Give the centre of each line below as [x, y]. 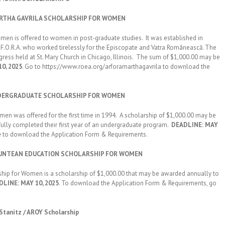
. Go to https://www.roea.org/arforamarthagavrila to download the [116, 67]
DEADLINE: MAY [195, 125]
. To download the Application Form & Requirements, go [138, 183]
